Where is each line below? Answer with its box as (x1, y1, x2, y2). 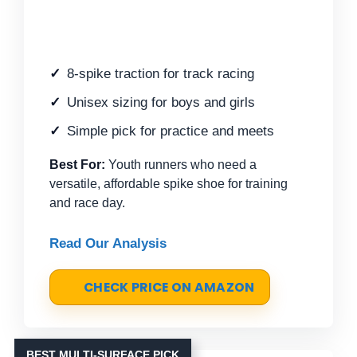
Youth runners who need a (105, 157, 257, 171)
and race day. (49, 195, 125, 210)
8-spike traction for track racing (67, 65, 254, 81)
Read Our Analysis (49, 235, 167, 251)
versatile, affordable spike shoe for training (49, 176, 288, 190)
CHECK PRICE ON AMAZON (84, 278, 255, 296)
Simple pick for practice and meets (67, 123, 274, 139)
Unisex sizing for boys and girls (67, 94, 255, 110)
